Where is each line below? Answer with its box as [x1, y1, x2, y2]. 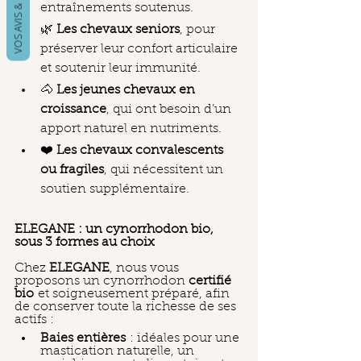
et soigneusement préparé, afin [34, 288, 233, 301]
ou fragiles [40, 164, 104, 176]
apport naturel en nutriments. [40, 122, 222, 135]
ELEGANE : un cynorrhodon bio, [15, 223, 217, 236]
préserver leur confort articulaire [40, 43, 241, 56]
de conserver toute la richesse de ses [15, 301, 239, 313]
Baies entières [40, 332, 126, 345]
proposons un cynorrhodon [15, 275, 189, 288]
